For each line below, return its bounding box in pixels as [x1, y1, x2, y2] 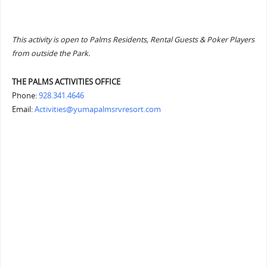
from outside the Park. [11, 48, 90, 59]
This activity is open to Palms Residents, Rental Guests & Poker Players [11, 35, 254, 45]
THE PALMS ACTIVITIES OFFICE [11, 77, 120, 88]
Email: [11, 104, 35, 115]
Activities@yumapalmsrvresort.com [34, 104, 161, 115]
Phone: [11, 91, 39, 101]
